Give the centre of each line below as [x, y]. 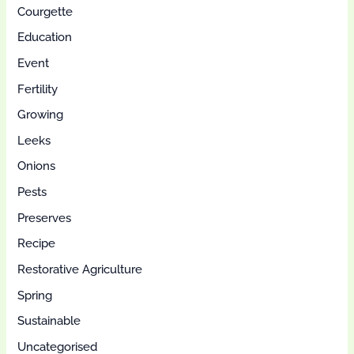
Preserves [45, 217]
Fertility [38, 88]
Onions [37, 166]
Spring [35, 295]
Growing [41, 115]
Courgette [45, 11]
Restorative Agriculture [80, 269]
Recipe [37, 243]
